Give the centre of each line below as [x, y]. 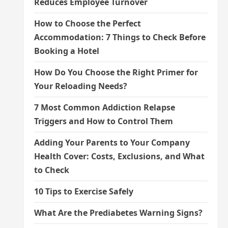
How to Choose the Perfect [87, 23]
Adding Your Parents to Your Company [112, 142]
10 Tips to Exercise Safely [83, 191]
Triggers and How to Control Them [103, 121]
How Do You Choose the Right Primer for [116, 72]
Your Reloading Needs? [80, 86]
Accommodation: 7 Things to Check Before [120, 37]
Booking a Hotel [66, 51]
